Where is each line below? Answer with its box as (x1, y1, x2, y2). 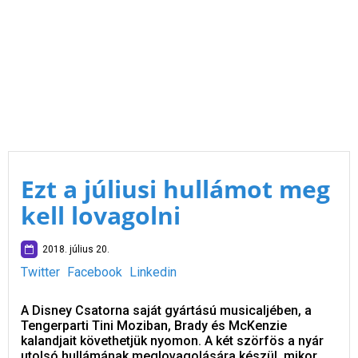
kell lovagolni (21, 199, 181, 232)
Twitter (21, 265, 60, 280)
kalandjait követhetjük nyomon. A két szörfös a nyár (21, 333, 324, 348)
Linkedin (129, 265, 177, 280)
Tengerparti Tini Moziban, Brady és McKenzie (21, 318, 287, 333)
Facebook (67, 265, 122, 280)
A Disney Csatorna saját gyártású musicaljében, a (21, 303, 312, 318)
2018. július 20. (38, 244, 109, 255)
